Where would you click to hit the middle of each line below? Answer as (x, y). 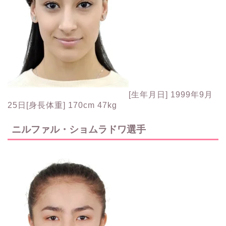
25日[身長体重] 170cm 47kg (62, 105)
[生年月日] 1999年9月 (171, 95)
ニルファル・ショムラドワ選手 (79, 129)
